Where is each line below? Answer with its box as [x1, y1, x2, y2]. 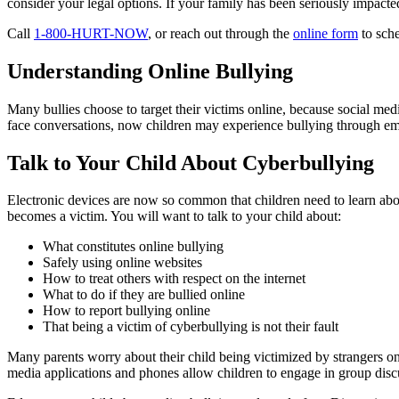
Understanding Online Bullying [7, 59, 293, 83]
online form [293, 25, 358, 41]
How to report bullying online [43, 303, 210, 319]
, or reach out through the [148, 25, 293, 41]
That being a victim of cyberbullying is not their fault [43, 319, 338, 335]
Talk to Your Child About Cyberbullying [7, 151, 374, 175]
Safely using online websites [43, 255, 202, 271]
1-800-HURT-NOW [34, 25, 148, 41]
